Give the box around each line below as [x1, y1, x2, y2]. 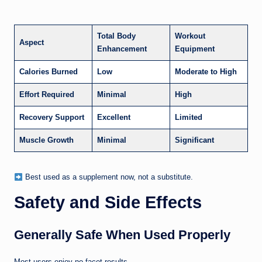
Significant [175, 136, 214, 145]
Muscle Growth [19, 136, 74, 145]
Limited [175, 113, 202, 122]
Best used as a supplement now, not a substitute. [22, 173, 193, 182]
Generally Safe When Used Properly [14, 227, 230, 243]
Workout [175, 32, 205, 41]
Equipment [175, 44, 215, 54]
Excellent [97, 113, 130, 122]
